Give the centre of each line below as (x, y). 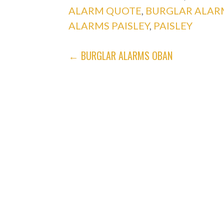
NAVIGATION (112, 79)
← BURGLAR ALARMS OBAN (121, 55)
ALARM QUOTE (105, 10)
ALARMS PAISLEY (109, 25)
